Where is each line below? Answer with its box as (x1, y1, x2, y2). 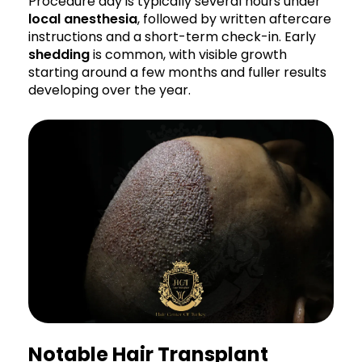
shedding (28, 44, 90, 64)
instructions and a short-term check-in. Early (28, 27, 316, 46)
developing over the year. (28, 80, 191, 99)
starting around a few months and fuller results (28, 62, 326, 82)
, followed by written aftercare (137, 9, 331, 28)
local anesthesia (28, 9, 137, 28)
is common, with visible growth (90, 44, 287, 64)
